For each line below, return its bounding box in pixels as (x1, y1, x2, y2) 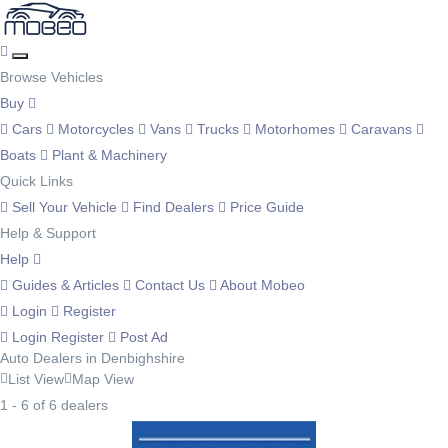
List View (8, 371, 64, 387)
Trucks (193, 121, 243, 137)
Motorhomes (251, 121, 339, 137)
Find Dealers (129, 199, 218, 215)
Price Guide (226, 199, 304, 215)
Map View (72, 371, 134, 387)
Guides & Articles (8, 277, 123, 293)
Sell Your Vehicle (8, 199, 121, 215)
